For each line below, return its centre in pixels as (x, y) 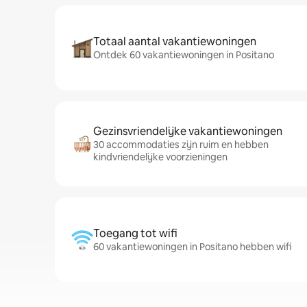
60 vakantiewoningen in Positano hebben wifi (192, 247)
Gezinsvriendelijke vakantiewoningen (188, 131)
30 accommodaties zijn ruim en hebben (181, 145)
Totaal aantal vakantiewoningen (175, 41)
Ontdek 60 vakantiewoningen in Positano (184, 55)
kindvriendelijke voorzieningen (160, 157)
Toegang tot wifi (135, 233)
